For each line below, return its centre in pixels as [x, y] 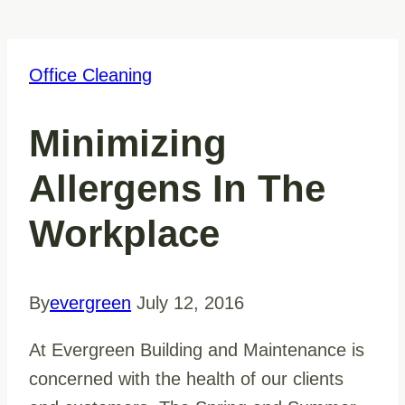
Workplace [124, 234]
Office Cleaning [90, 75]
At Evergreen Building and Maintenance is [197, 349]
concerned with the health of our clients [186, 378]
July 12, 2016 [190, 302]
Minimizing [128, 144]
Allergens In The [177, 189]
